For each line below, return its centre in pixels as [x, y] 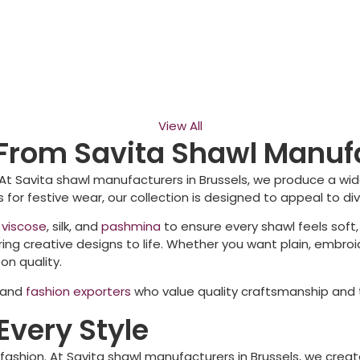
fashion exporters [78, 291]
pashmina [133, 227]
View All [180, 125]
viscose [24, 227]
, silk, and [74, 227]
